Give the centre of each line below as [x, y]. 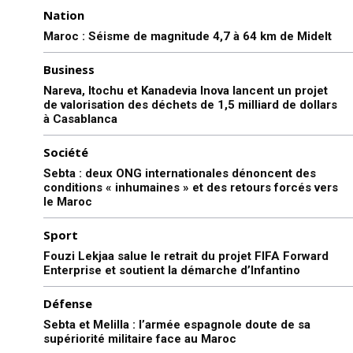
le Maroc [68, 201]
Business [69, 69]
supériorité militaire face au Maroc [140, 338]
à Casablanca [80, 119]
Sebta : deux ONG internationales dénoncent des [180, 173]
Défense [68, 303]
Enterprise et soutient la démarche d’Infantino [172, 270]
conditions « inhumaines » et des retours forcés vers [191, 187]
